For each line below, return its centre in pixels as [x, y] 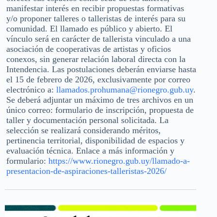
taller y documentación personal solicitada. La [87, 120]
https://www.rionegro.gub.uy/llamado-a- [119, 161]
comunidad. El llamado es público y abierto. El [89, 29]
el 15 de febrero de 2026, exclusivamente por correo [98, 80]
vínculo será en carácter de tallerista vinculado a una [99, 39]
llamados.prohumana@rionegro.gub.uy [125, 90]
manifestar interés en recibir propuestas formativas [95, 8]
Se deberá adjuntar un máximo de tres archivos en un [100, 100]
